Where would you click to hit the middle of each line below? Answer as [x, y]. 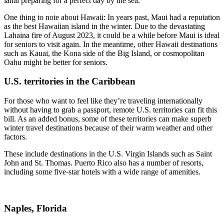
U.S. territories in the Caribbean [70, 81]
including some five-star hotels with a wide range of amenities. [102, 172]
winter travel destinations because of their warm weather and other [108, 128]
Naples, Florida [35, 208]
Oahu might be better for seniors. [56, 62]
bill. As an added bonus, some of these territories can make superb [108, 119]
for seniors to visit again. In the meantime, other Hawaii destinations [111, 44]
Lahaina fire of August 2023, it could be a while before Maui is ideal [112, 35]
